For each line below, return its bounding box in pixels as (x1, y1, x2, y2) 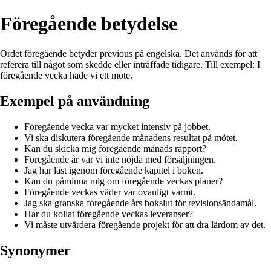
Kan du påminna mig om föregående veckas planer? (24, 175, 223, 186)
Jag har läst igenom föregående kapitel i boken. (24, 165, 203, 175)
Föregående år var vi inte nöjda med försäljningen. (24, 154, 216, 165)
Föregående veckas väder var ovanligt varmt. (24, 186, 195, 197)
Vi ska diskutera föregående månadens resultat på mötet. (24, 132, 238, 143)
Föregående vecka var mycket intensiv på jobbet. (24, 121, 211, 132)
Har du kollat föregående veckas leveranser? (24, 208, 193, 219)
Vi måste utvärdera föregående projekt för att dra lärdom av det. (24, 219, 266, 230)
